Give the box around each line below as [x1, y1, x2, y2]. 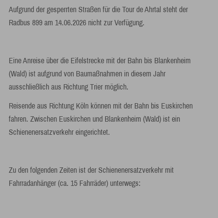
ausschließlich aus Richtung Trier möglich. [8, 83, 128, 91]
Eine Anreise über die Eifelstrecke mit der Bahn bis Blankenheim [8, 56, 191, 65]
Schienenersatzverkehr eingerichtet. [8, 128, 110, 136]
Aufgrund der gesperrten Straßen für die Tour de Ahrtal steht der [8, 5, 188, 14]
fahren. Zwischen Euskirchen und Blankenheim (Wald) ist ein [8, 115, 180, 123]
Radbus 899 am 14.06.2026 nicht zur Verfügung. [8, 18, 145, 27]
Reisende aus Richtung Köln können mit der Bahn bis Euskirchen [8, 102, 193, 110]
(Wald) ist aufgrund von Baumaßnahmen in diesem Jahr [8, 70, 165, 78]
